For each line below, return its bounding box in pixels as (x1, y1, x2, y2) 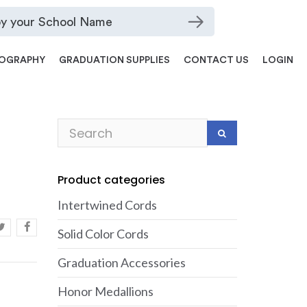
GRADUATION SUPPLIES (59, 56, 170, 65)
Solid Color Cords (57, 226, 149, 241)
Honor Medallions (57, 284, 153, 299)
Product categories (57, 172, 165, 188)
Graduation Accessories (57, 255, 186, 270)
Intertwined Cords (57, 197, 157, 212)
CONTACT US (184, 56, 249, 65)
